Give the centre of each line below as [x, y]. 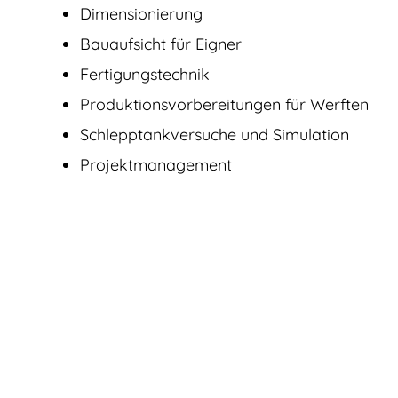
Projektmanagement [156, 164]
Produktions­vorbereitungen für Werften [224, 104]
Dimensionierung [141, 13]
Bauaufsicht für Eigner [161, 44]
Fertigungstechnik [145, 74]
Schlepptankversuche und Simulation [215, 134]
